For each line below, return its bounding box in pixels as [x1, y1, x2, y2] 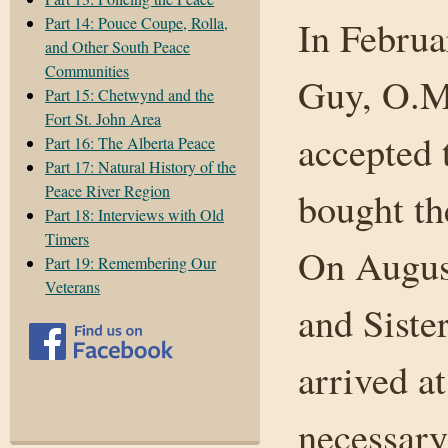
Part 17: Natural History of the [45, 155, 237, 177]
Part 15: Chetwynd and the [45, 83, 215, 105]
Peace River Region [45, 179, 171, 201]
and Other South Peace [45, 35, 191, 57]
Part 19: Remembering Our [45, 251, 217, 273]
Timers [45, 227, 90, 249]
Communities [45, 59, 130, 81]
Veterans [45, 275, 101, 297]
